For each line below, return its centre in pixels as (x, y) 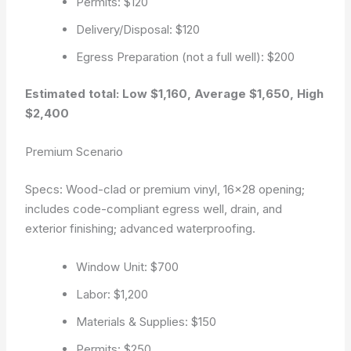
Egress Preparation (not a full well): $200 (186, 56)
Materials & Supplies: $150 (147, 321)
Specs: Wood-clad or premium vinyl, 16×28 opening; (165, 189)
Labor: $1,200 (112, 294)
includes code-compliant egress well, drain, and (154, 208)
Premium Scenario (74, 152)
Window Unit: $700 (128, 266)
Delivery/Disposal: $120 (138, 29)
